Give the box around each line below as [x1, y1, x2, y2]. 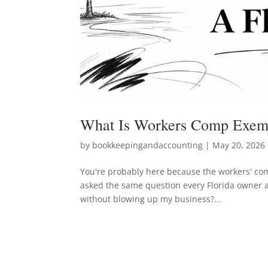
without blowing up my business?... [80, 193, 222, 205]
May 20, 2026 [212, 139, 266, 151]
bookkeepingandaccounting [92, 139, 203, 151]
